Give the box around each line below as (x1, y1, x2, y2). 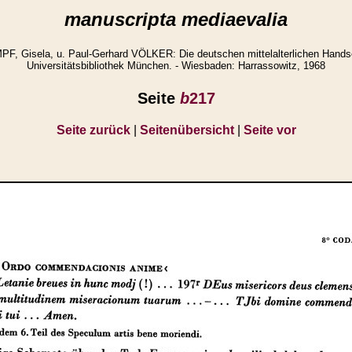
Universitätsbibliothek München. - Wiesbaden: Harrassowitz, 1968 (27, 60, 325, 72)
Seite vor (243, 123, 296, 137)
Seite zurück (56, 123, 130, 137)
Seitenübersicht (139, 123, 234, 137)
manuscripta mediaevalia (64, 9, 288, 30)
